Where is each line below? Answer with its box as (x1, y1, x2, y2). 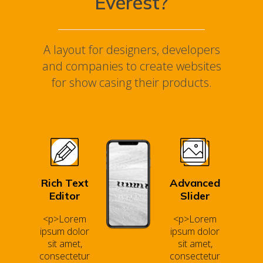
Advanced (170, 176, 221, 190)
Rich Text (41, 176, 89, 190)
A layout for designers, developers (43, 42, 220, 58)
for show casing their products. (51, 75, 212, 90)
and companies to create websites (42, 58, 221, 74)
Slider (180, 189, 210, 203)
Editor (49, 189, 80, 203)
